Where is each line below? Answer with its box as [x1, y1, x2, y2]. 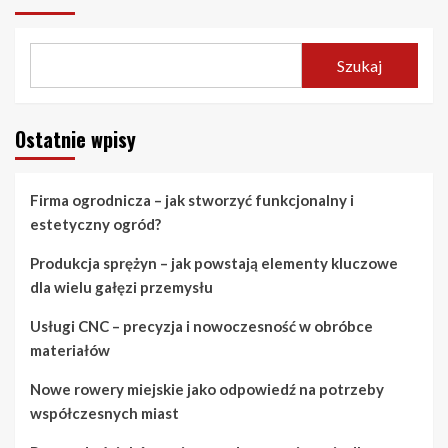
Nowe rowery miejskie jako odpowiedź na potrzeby [30, 380, 384, 399]
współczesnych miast [30, 404, 179, 423]
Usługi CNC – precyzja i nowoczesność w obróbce [30, 317, 373, 336]
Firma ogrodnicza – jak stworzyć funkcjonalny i [30, 191, 354, 210]
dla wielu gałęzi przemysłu [30, 278, 213, 297]
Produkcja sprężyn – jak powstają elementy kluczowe [30, 254, 398, 273]
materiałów [30, 341, 110, 360]
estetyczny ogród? [30, 215, 161, 234]
